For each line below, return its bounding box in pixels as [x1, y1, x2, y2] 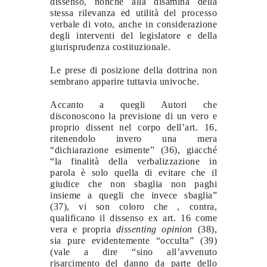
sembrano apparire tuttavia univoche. [50, 76, 199, 86]
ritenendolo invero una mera [50, 133, 217, 144]
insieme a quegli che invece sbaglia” [50, 190, 217, 200]
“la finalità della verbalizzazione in [50, 156, 217, 166]
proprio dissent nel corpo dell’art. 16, [50, 122, 217, 132]
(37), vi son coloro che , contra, [50, 201, 217, 212]
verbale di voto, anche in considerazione [50, 18, 217, 29]
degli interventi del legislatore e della [50, 30, 217, 41]
